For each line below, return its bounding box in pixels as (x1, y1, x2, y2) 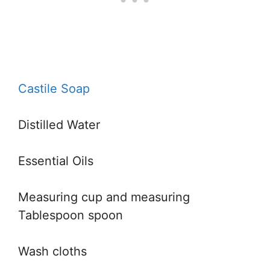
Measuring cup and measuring (18, 190, 190, 204)
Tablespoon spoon (18, 208, 123, 222)
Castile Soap (18, 81, 90, 96)
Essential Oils (18, 154, 93, 168)
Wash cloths (18, 244, 87, 259)
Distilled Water (18, 118, 100, 132)
